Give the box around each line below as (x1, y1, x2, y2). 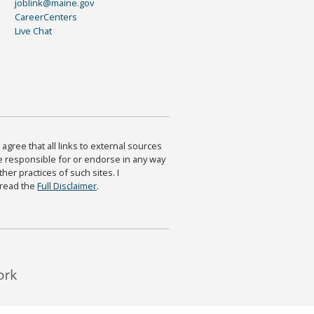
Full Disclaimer (37, 179, 97, 193)
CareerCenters (14, 11, 77, 24)
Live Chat (14, 25, 52, 38)
